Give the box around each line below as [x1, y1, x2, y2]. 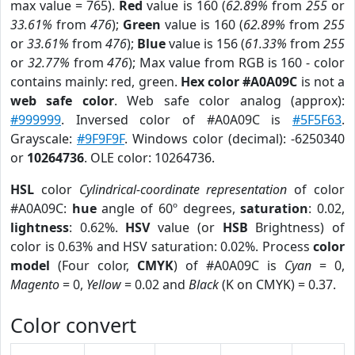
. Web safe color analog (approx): [113, 92, 345, 109]
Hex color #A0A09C [180, 73, 298, 90]
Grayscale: [10, 130, 77, 147]
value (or [150, 219, 223, 236]
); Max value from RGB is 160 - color [128, 54, 345, 71]
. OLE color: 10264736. [84, 149, 215, 166]
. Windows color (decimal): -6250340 [124, 130, 345, 147]
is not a [297, 73, 345, 90]
